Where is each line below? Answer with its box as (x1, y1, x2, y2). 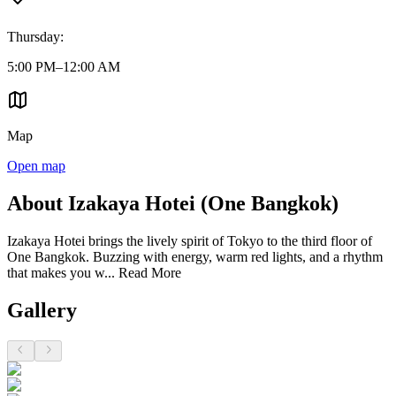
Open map (7, 158, 65, 174)
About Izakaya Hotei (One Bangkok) (7, 191, 339, 215)
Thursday (7, 29, 60, 45)
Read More (115, 264, 181, 280)
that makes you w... (7, 264, 115, 280)
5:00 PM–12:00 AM (7, 59, 120, 75)
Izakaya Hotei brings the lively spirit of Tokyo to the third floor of (7, 232, 372, 248)
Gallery (7, 298, 77, 322)
